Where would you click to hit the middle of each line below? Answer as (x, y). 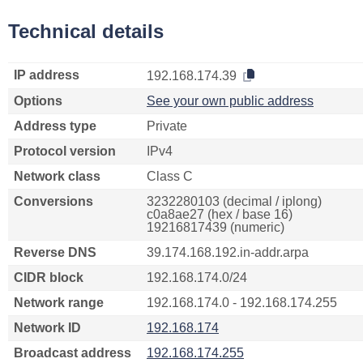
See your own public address (230, 101)
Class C (170, 176)
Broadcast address (73, 353)
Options (38, 101)
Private (167, 126)
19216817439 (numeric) (216, 227)
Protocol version (65, 151)
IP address (47, 75)
